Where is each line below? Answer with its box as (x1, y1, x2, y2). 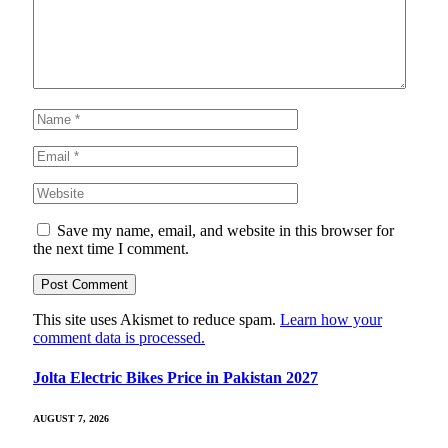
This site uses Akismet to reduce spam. (33, 311, 280, 329)
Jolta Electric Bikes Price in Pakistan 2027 (33, 368, 318, 386)
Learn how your (280, 311, 382, 329)
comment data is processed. (33, 329, 205, 347)
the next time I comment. (33, 240, 189, 258)
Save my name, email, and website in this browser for (57, 222, 394, 240)
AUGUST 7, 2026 (33, 412, 109, 424)
